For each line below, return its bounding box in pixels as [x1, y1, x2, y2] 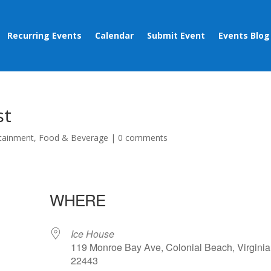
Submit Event [146, 30, 205, 42]
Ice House [71, 227, 115, 241]
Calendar [94, 30, 134, 42]
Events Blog [218, 30, 270, 42]
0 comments [118, 132, 168, 144]
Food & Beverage [39, 132, 109, 144]
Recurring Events [7, 30, 82, 42]
